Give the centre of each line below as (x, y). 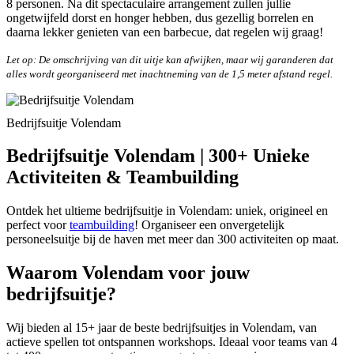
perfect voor (38, 225)
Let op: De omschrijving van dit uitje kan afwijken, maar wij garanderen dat (170, 59)
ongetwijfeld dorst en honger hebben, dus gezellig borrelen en (160, 17)
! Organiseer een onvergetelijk (209, 225)
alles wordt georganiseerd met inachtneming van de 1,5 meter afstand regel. (169, 73)
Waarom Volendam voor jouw (128, 273)
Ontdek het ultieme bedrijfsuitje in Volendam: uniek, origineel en (167, 211)
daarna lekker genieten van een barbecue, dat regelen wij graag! (165, 32)
